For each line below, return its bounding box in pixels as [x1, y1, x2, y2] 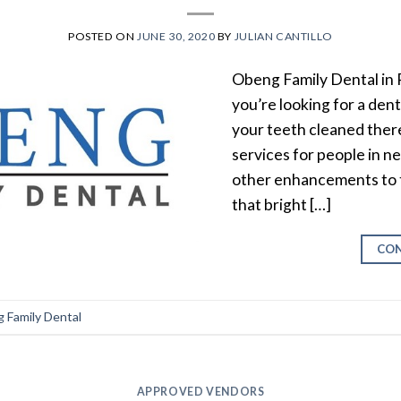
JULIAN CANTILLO [234, 30, 333, 44]
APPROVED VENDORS [136, 384, 265, 398]
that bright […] [232, 194, 332, 214]
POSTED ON [68, 30, 138, 44]
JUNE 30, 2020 [137, 30, 216, 44]
